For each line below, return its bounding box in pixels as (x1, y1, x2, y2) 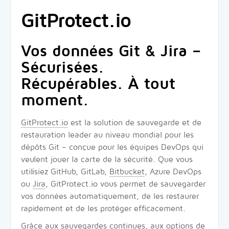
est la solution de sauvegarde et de (68, 118, 201, 127)
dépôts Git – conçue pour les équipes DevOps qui (21, 143, 203, 152)
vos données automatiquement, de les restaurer (21, 192, 199, 201)
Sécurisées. (21, 59, 104, 76)
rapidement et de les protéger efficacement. (21, 204, 186, 213)
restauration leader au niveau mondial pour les (21, 130, 194, 140)
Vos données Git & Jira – (21, 42, 201, 60)
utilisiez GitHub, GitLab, (21, 167, 109, 176)
